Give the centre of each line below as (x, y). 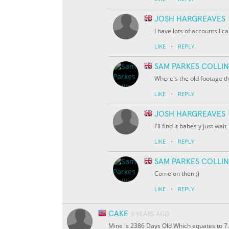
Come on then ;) (177, 174)
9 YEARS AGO (150, 214)
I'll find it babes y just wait (190, 126)
